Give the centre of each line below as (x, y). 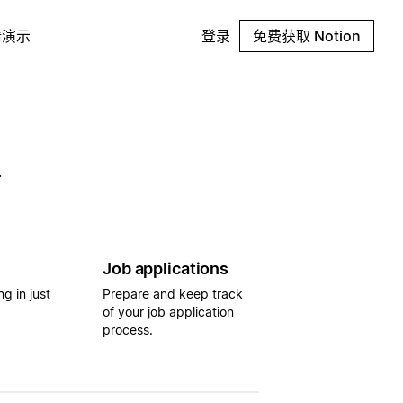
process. (128, 329)
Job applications (166, 268)
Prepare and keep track (173, 293)
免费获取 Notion (307, 36)
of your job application (168, 311)
